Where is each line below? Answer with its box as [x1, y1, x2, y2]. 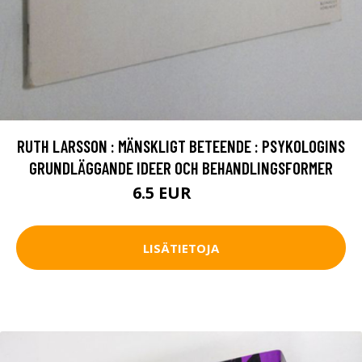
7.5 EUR [196, 188, 229, 203]
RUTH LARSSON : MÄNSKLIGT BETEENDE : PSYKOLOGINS [17, 136, 345, 157]
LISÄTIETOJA [143, 239, 219, 256]
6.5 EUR [133, 182, 196, 204]
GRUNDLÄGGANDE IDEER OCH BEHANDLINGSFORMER [29, 158, 333, 179]
